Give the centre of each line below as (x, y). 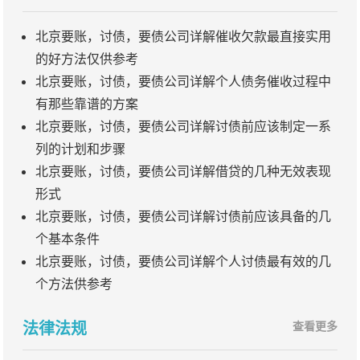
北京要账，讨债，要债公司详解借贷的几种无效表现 (183, 172)
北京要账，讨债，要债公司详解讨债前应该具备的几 (183, 217)
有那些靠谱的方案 (87, 104)
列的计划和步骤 (80, 149)
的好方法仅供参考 (87, 59)
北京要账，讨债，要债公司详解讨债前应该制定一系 (183, 127)
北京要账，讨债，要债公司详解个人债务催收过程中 (183, 82)
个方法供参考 (74, 284)
